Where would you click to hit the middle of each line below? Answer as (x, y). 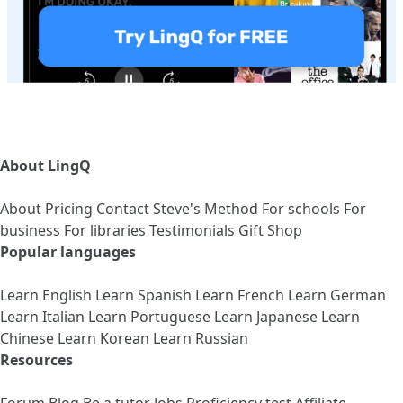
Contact (125, 209)
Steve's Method (207, 209)
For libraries (107, 231)
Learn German (337, 296)
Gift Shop (270, 231)
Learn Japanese (268, 317)
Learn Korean (105, 339)
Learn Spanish (145, 296)
